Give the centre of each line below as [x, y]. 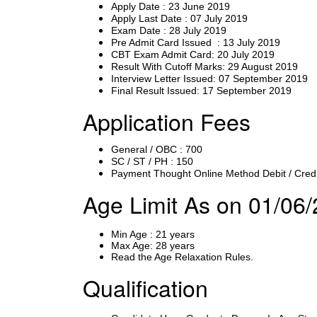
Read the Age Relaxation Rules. [182, 257]
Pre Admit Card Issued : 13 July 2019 [196, 42]
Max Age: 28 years [153, 246]
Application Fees [167, 121]
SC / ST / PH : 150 [152, 161]
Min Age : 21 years [153, 234]
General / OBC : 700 [157, 149]
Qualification [145, 287]
